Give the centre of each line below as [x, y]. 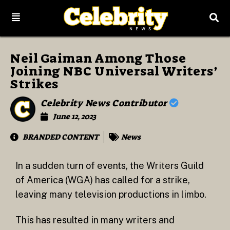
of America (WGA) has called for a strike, [103, 180]
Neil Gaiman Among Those [98, 59]
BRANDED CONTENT [61, 137]
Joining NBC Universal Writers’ [114, 71]
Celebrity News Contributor [105, 103]
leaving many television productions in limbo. [112, 195]
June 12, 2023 [74, 117]
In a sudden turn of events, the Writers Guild [110, 166]
